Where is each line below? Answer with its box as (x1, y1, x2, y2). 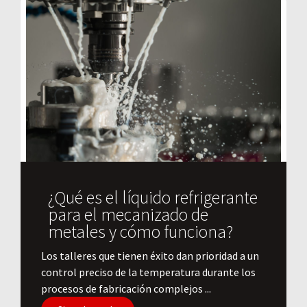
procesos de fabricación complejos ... (41, 282, 211, 296)
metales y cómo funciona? (48, 221, 233, 243)
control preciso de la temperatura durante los (41, 265, 256, 280)
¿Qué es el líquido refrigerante (48, 186, 258, 209)
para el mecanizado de (48, 204, 208, 226)
